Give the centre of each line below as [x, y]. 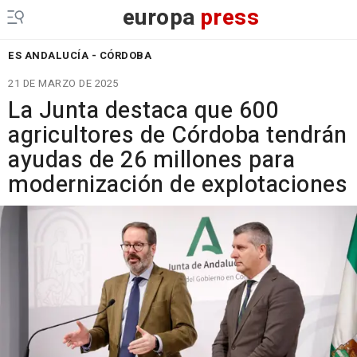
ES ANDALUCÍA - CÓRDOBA [80, 55]
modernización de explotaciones [178, 185]
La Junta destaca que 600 [143, 111]
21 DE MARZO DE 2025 [63, 83]
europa [159, 18]
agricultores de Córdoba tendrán [178, 135]
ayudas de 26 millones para [151, 160]
